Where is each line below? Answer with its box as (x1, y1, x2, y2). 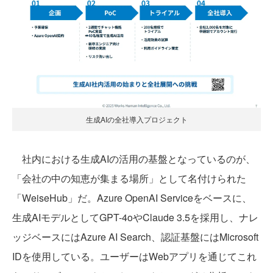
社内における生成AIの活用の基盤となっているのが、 (12, 151, 255, 166)
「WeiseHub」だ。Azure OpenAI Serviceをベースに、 (12, 190, 252, 205)
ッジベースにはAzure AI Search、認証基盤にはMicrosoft (12, 229, 258, 244)
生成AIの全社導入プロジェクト (85, 113, 188, 124)
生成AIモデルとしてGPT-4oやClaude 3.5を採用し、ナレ (12, 210, 258, 224)
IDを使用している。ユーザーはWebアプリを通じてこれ (12, 249, 257, 263)
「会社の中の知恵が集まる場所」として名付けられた (12, 171, 246, 185)
